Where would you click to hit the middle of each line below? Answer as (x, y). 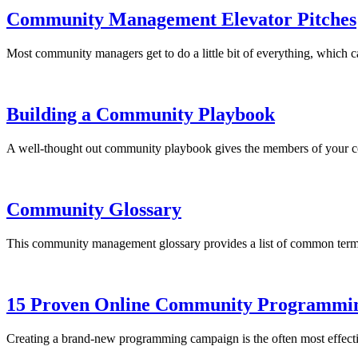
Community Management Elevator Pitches (181, 20)
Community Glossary (94, 209)
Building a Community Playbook (141, 115)
